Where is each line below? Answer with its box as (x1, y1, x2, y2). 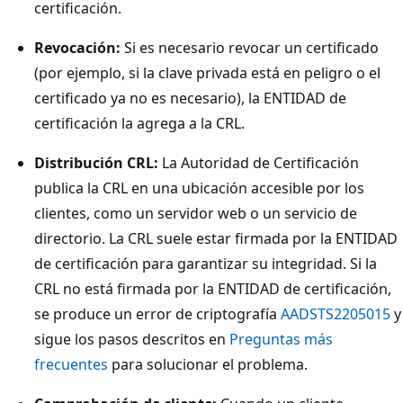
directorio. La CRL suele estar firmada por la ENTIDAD (34, 228, 398, 248)
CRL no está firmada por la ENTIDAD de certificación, (34, 278, 391, 299)
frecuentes (34, 354, 108, 374)
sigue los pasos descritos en (34, 328, 229, 349)
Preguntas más (229, 328, 333, 349)
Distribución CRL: (34, 152, 158, 173)
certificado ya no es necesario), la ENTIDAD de (34, 87, 346, 108)
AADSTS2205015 (281, 303, 390, 324)
